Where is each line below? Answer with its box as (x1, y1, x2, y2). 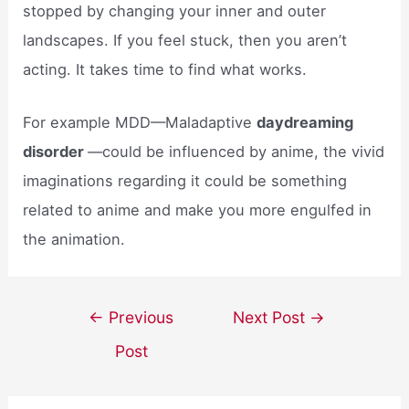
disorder (23, 142, 89, 162)
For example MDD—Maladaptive (23, 113, 257, 132)
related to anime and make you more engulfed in (23, 201, 372, 220)
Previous (104, 308, 174, 328)
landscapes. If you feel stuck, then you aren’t (23, 30, 348, 49)
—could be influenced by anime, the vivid (88, 142, 385, 162)
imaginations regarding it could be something (23, 172, 348, 191)
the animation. (23, 230, 126, 249)
